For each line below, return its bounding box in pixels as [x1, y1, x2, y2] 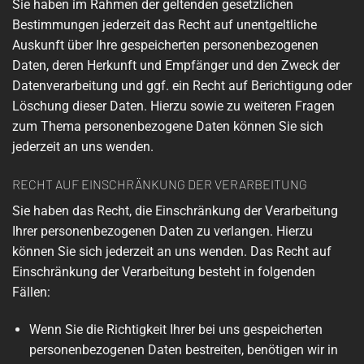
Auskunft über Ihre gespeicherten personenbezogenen [12, 37, 318, 54]
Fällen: [12, 284, 50, 301]
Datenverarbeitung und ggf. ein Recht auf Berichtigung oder [12, 78, 352, 94]
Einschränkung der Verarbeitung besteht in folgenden [12, 264, 315, 280]
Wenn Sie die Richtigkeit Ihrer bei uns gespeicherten [28, 322, 323, 338]
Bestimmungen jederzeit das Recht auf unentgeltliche [12, 17, 317, 33]
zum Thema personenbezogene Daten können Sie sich [12, 119, 323, 135]
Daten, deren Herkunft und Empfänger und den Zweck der [12, 58, 340, 74]
